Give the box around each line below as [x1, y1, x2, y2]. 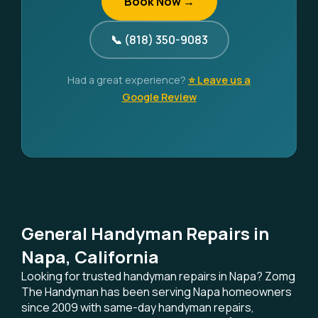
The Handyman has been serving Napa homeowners [21, 284, 292, 300]
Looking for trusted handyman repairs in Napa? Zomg [21, 268, 295, 284]
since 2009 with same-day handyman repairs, [21, 300, 254, 315]
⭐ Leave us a [188, 73, 251, 87]
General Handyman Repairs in [21, 221, 269, 245]
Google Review [121, 90, 197, 104]
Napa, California [21, 245, 159, 268]
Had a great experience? [67, 73, 188, 87]
